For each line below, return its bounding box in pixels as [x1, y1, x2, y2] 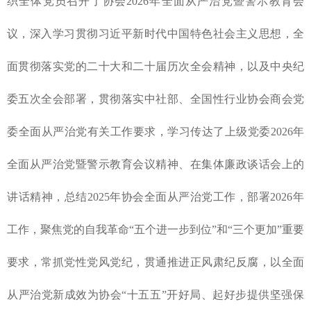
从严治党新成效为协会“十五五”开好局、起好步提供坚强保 [7, 288, 304, 301]
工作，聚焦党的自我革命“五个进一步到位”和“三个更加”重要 [7, 223, 304, 235]
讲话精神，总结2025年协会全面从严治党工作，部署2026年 [7, 190, 304, 203]
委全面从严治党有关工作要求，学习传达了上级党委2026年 [7, 125, 304, 137]
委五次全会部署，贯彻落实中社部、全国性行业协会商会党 [7, 92, 304, 105]
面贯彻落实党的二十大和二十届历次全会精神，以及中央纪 [7, 60, 304, 72]
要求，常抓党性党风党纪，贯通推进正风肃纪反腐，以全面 [7, 255, 304, 268]
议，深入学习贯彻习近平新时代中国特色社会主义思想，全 [7, 27, 304, 40]
